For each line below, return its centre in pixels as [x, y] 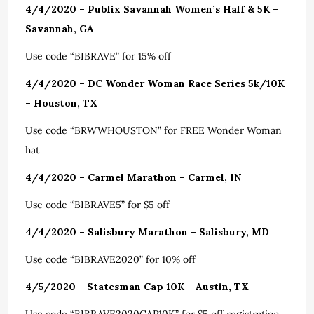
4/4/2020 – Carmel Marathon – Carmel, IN [134, 177]
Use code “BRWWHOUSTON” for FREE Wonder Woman [154, 130]
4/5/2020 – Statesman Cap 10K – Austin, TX [137, 287]
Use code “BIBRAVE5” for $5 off [98, 205]
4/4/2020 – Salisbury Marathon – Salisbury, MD [148, 232]
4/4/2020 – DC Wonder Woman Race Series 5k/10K [155, 83]
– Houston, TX [62, 103]
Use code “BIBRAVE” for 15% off [98, 56]
